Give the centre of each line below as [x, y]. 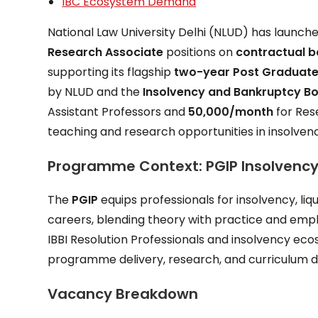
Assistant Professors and [118, 112]
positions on [200, 52]
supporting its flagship [111, 72]
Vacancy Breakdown [123, 294]
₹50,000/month [231, 112]
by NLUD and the [95, 92]
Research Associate [106, 52]
